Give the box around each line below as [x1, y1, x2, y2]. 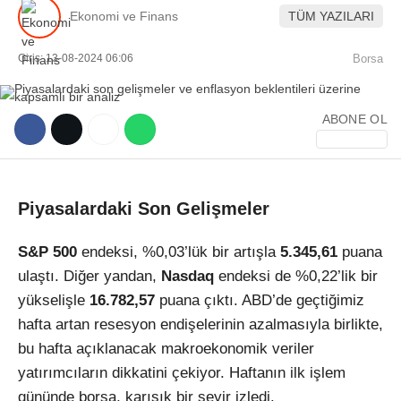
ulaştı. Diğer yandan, [18, 268, 161, 286]
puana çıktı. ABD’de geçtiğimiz [155, 292, 364, 310]
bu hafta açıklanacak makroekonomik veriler [18, 340, 314, 358]
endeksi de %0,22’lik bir [214, 268, 378, 286]
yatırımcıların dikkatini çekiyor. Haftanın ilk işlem [18, 364, 346, 382]
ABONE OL [321, 112, 388, 127]
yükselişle [18, 292, 90, 310]
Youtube [262, 357, 316, 372]
